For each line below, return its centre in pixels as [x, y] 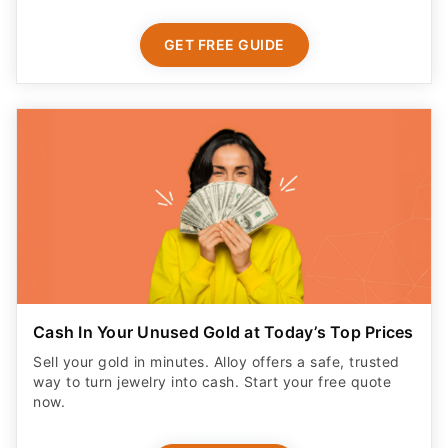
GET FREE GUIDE [224, 45]
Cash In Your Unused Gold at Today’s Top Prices [223, 331]
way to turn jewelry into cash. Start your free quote [212, 381]
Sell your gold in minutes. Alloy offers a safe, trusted [216, 361]
